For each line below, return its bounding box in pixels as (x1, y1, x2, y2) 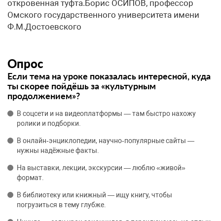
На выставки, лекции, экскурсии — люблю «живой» (17, 164, 185, 172)
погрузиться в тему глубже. (17, 201, 106, 209)
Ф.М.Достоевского (7, 22, 81, 32)
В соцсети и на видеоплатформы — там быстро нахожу (17, 110, 196, 117)
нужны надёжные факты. (17, 147, 99, 154)
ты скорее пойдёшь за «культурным (7, 80, 156, 91)
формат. (17, 174, 44, 182)
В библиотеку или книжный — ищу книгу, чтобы (17, 191, 172, 199)
